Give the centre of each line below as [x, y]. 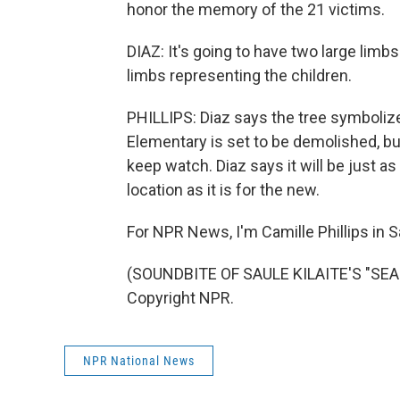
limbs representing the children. [239, 75]
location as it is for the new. [223, 190]
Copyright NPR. [180, 298]
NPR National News [139, 361]
